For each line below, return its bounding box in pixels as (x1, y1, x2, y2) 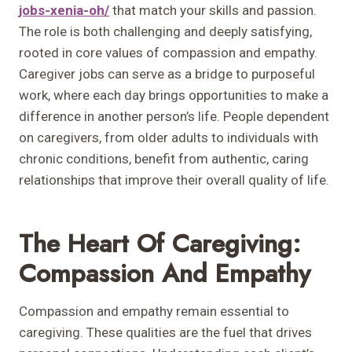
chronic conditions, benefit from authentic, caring (19, 151, 309, 167)
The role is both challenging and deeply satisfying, (19, 24, 312, 40)
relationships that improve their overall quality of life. (19, 172, 329, 189)
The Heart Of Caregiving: (19, 225, 301, 262)
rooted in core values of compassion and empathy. (19, 45, 317, 61)
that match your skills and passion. (112, 2, 317, 19)
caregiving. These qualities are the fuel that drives (19, 324, 312, 341)
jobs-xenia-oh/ (19, 2, 109, 19)
